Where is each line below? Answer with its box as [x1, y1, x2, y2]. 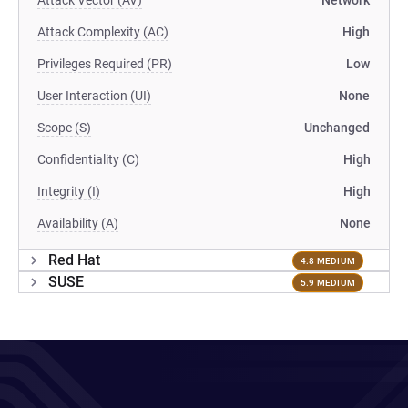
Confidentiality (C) [37, 152, 139, 167]
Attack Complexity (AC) [37, 25, 168, 39]
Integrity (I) [37, 184, 100, 199]
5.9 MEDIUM [300, 277, 355, 288]
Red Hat [48, 251, 100, 269]
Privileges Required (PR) [37, 56, 172, 71]
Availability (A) [37, 216, 118, 230]
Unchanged [304, 120, 370, 135]
